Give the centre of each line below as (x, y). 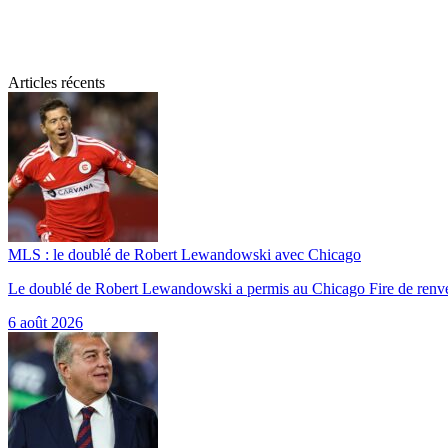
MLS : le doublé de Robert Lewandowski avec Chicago (184, 254)
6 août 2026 (45, 322)
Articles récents (56, 82)
